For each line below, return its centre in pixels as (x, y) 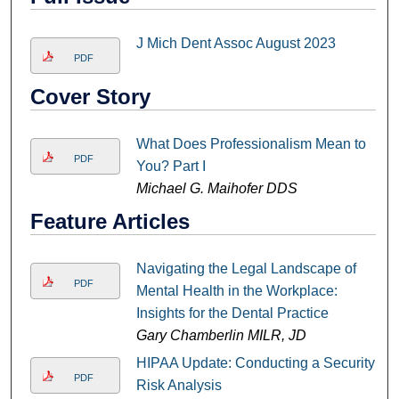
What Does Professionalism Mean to (251, 143)
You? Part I (171, 166)
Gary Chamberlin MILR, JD (221, 335)
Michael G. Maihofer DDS (216, 188)
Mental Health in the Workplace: (236, 290)
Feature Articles (110, 221)
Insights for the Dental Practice (232, 313)
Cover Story (90, 96)
